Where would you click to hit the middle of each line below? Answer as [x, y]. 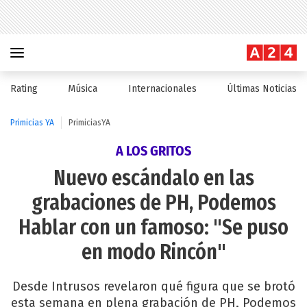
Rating [24, 89]
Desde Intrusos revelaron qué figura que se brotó [153, 286]
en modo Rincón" [153, 252]
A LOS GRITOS [153, 151]
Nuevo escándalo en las [153, 178]
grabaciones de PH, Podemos [153, 203]
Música [83, 89]
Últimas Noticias [261, 89]
